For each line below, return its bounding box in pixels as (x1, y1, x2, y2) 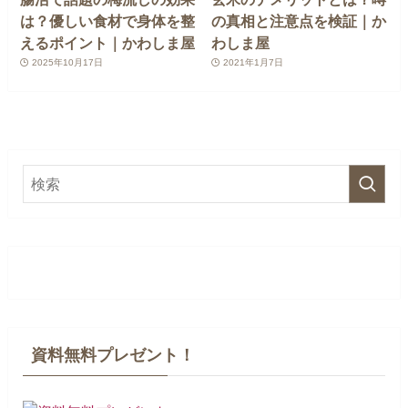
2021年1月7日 (222, 56, 283, 67)
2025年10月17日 (31, 56, 103, 67)
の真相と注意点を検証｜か (211, 12, 387, 29)
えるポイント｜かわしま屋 (20, 34, 196, 51)
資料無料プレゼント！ (30, 346, 195, 365)
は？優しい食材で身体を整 (20, 12, 196, 29)
